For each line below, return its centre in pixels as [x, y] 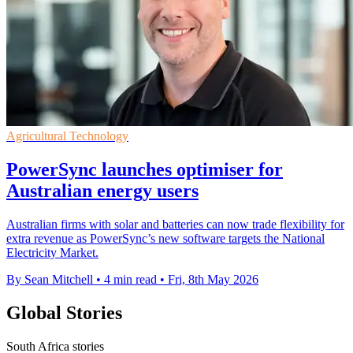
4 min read [130, 280]
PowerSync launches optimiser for [145, 170]
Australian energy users [102, 191]
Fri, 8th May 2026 [213, 280]
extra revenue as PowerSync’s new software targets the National [165, 239]
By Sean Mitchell [50, 280]
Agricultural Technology [67, 136]
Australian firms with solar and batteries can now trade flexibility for [175, 225]
